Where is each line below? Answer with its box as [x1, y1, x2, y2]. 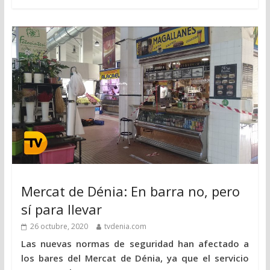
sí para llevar [20, 199, 102, 218]
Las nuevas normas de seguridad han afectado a [20, 237, 250, 250]
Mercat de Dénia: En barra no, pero [20, 181, 240, 200]
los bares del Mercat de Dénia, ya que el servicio [20, 251, 250, 264]
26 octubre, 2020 [30, 221, 88, 231]
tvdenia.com [104, 221, 146, 231]
